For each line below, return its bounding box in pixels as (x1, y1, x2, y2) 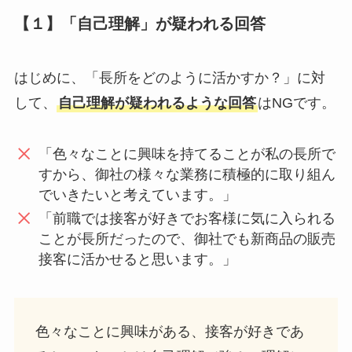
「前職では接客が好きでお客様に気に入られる (38, 211, 336, 227)
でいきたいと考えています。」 (38, 186, 237, 203)
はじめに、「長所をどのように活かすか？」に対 (13, 70, 325, 86)
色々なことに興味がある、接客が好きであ (35, 324, 304, 340)
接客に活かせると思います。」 (38, 251, 237, 268)
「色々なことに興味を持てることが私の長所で (38, 145, 336, 162)
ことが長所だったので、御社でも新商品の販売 (38, 231, 336, 247)
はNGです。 (257, 95, 335, 112)
